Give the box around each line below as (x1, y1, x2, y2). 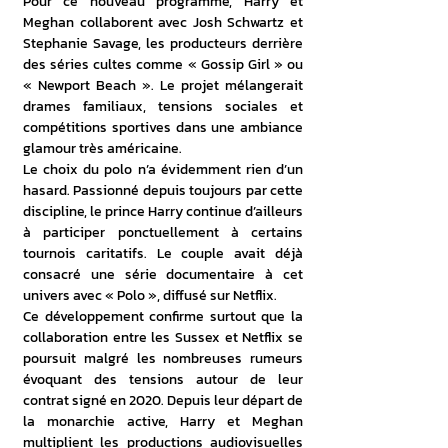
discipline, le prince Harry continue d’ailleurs (23, 201, 303, 222)
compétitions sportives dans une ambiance (23, 117, 303, 138)
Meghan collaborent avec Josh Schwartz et (23, 12, 303, 33)
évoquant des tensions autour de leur (23, 369, 303, 390)
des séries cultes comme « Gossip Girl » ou (23, 54, 303, 75)
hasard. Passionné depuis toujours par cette (23, 180, 303, 201)
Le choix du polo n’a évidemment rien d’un (23, 159, 303, 180)
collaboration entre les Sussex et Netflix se (23, 327, 303, 348)
